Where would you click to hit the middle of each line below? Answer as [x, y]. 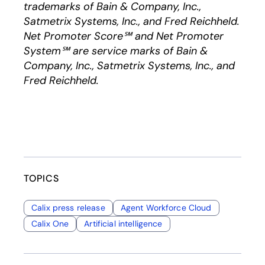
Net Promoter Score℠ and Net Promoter [124, 36]
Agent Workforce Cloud [166, 208]
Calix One [50, 224]
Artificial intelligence [123, 224]
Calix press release [68, 208]
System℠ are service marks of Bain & [116, 51]
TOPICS [41, 178]
